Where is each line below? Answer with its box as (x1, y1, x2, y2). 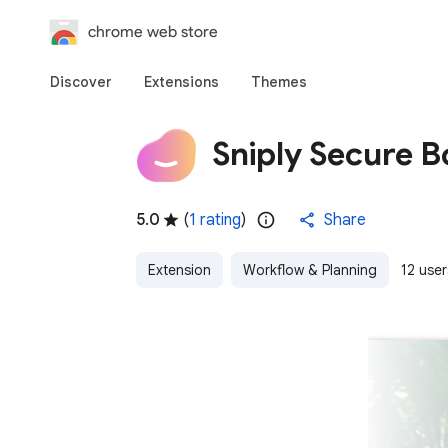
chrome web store (88, 22, 218, 41)
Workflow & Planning (243, 261, 377, 279)
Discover (50, 73, 112, 91)
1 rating (189, 210, 241, 230)
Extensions (144, 73, 219, 91)
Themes (251, 73, 307, 91)
